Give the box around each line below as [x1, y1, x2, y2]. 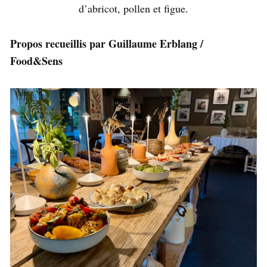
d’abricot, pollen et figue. [79, 1, 188, 16]
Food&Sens [10, 53, 63, 69]
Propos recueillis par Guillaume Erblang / [10, 36, 203, 52]
